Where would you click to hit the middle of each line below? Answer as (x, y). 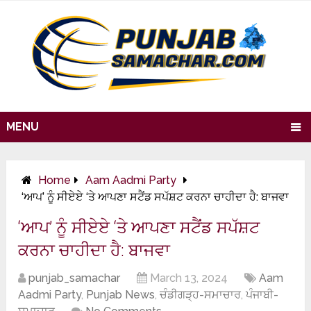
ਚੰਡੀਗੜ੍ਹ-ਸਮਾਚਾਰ (201, 295)
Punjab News (121, 295)
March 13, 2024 (189, 278)
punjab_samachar (75, 278)
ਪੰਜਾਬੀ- (262, 295)
